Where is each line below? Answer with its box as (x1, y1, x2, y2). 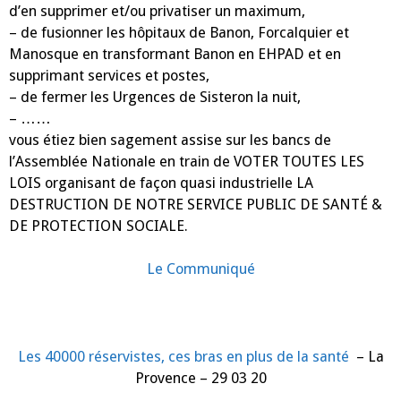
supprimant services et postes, (9, 66, 209, 84)
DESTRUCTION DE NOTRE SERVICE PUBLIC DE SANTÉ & (9, 195, 382, 213)
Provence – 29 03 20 (134, 369, 267, 387)
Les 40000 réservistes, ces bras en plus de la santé (17, 347, 353, 365)
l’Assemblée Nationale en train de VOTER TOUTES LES (9, 152, 364, 170)
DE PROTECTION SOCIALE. (9, 217, 188, 235)
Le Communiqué (146, 260, 255, 278)
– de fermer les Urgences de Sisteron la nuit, (9, 88, 301, 106)
